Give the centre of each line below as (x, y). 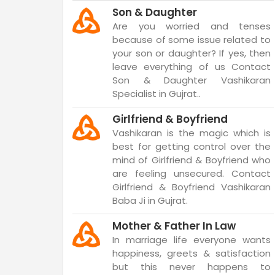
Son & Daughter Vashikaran (192, 80)
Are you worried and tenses (192, 26)
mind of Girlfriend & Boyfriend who (192, 160)
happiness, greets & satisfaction (192, 253)
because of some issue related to (192, 40)
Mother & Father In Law (174, 226)
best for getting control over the (192, 146)
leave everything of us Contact (192, 67)
